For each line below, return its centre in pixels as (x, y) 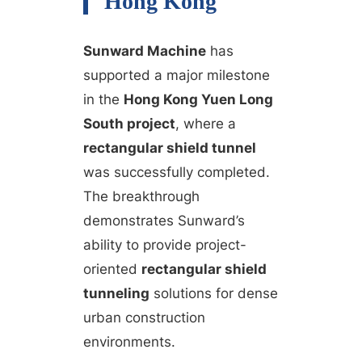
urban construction (144, 317)
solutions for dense (214, 293)
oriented (112, 269)
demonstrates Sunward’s (164, 220)
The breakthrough (141, 196)
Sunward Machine (145, 51)
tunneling (116, 293)
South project (129, 123)
